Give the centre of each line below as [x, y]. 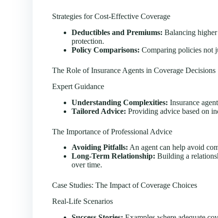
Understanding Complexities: [120, 102]
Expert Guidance [78, 86]
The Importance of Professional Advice [112, 131]
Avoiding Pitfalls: [100, 147]
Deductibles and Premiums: [117, 32]
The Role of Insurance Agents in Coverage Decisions [134, 70]
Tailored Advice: [99, 111]
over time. [87, 165]
